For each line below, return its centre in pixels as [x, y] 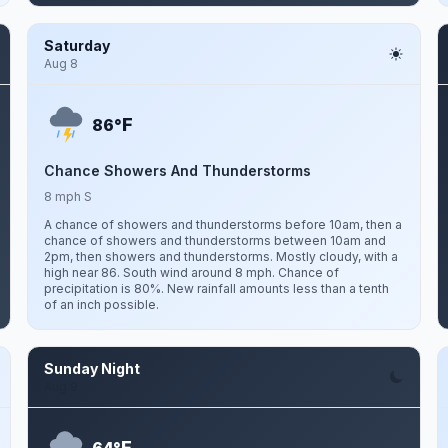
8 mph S [67, 196]
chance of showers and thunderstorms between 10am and [214, 240]
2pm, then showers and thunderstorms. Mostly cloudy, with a [220, 256]
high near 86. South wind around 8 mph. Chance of [191, 272]
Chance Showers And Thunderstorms [177, 170]
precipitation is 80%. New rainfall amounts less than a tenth [216, 288]
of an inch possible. [101, 304]
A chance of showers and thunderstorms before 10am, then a [222, 224]
